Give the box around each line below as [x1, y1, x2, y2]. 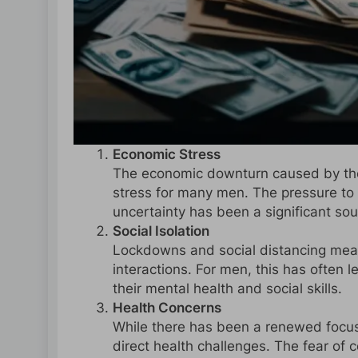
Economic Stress [112, 146, 221, 163]
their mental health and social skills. [112, 280, 342, 297]
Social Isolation [112, 223, 209, 240]
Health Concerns [112, 300, 221, 316]
